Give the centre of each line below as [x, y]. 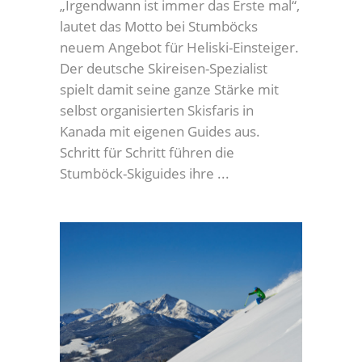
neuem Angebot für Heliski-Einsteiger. [179, 47]
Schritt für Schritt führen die [147, 152]
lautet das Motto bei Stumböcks [159, 26]
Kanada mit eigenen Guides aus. [160, 131]
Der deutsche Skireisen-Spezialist [164, 68]
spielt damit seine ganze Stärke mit [169, 89]
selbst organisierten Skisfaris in [157, 110]
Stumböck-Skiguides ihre [139, 173]
